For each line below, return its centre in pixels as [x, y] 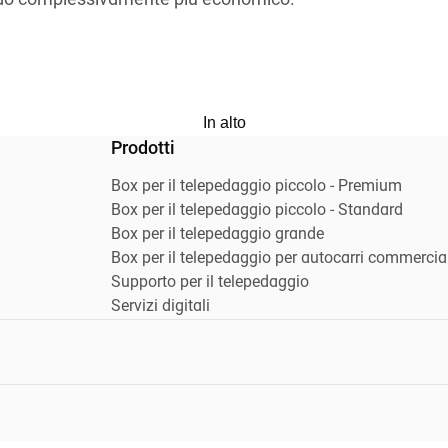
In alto [224, 123]
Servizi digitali [160, 307]
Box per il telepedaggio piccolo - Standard [257, 211]
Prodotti [143, 150]
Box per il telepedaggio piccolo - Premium [256, 187]
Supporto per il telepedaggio [210, 283]
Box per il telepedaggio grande [217, 235]
